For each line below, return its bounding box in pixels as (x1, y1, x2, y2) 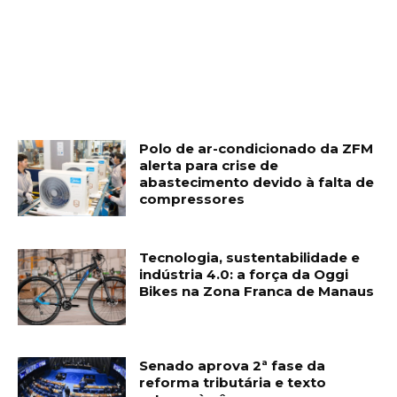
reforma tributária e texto (139, 374, 327, 392)
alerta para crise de (139, 157, 279, 175)
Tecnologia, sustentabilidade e (139, 249, 361, 267)
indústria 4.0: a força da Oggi (139, 266, 349, 284)
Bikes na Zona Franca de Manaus (139, 283, 375, 300)
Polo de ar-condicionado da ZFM (139, 140, 374, 158)
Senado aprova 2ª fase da (139, 357, 326, 375)
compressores (139, 191, 245, 208)
